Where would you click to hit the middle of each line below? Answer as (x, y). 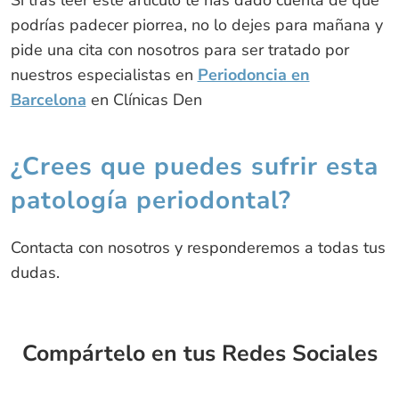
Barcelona (48, 100)
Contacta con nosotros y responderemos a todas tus (198, 248)
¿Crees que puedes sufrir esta (194, 167)
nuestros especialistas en (104, 75)
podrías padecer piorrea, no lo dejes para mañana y (196, 25)
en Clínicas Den (144, 100)
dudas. (35, 273)
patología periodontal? (151, 201)
